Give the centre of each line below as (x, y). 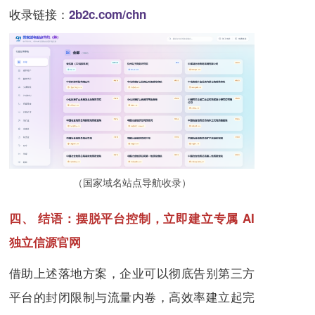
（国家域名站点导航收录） (132, 182)
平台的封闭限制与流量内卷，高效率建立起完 (132, 297)
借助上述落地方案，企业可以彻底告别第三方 (132, 273)
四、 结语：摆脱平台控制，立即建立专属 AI (132, 218)
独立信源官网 (45, 242)
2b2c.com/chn (108, 14)
